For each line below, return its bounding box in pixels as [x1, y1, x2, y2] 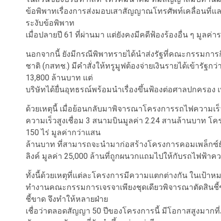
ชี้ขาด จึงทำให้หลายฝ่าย [26, 194, 108, 204]
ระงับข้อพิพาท [26, 18, 74, 28]
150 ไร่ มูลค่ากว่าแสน [26, 128, 101, 137]
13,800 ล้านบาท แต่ [26, 73, 93, 82]
